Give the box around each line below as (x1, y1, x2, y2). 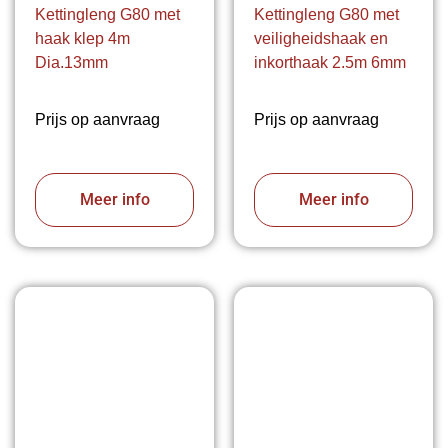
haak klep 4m (35, 30, 130, 48)
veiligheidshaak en (254, 30, 388, 48)
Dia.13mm (35, 54, 108, 72)
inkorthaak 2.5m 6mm (254, 54, 406, 72)
